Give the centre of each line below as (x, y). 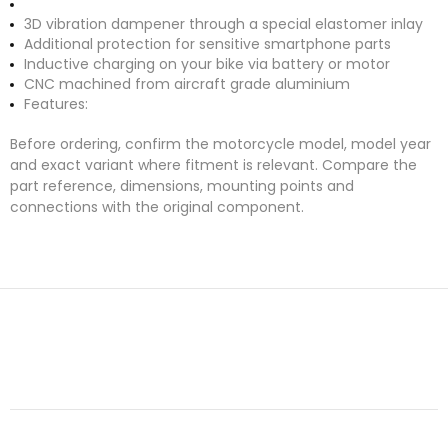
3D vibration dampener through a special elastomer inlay (223, 24)
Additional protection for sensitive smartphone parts (207, 44)
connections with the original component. (157, 207)
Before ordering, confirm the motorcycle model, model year (220, 144)
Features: (56, 104)
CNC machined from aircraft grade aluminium (187, 84)
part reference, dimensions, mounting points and (182, 186)
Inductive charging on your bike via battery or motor (207, 64)
